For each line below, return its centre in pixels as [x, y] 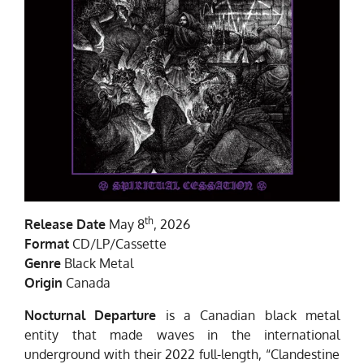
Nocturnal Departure [91, 316]
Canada [87, 283]
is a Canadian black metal [248, 316]
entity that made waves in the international [182, 335]
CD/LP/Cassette [118, 244]
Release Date [65, 225]
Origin [43, 283]
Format [47, 244]
